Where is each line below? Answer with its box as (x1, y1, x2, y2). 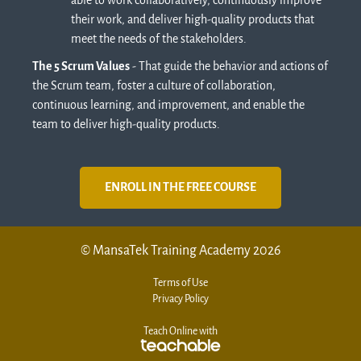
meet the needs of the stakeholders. (71, 31, 247, 47)
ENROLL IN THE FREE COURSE (105, 179, 256, 195)
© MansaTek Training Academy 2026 (81, 242, 280, 259)
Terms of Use (153, 276, 208, 290)
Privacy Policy (152, 292, 209, 306)
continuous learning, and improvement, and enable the (32, 97, 305, 113)
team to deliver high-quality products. (32, 116, 220, 132)
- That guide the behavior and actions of (130, 58, 328, 74)
